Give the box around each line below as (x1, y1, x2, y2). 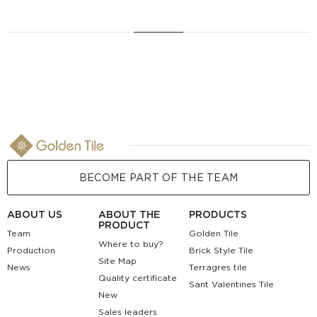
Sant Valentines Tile (189, 278, 275, 289)
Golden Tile (189, 227, 239, 238)
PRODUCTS (189, 208, 248, 220)
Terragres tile (189, 261, 248, 272)
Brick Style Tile (189, 244, 254, 255)
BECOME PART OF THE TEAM (79, 171, 238, 183)
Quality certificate (98, 272, 177, 283)
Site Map (98, 255, 137, 266)
